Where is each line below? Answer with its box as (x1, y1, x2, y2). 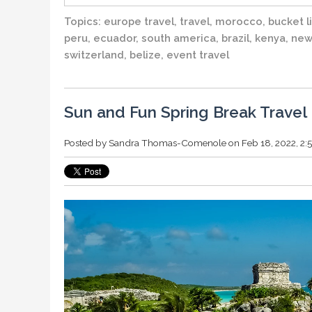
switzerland (64, 48, 124, 61)
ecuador (93, 31, 136, 44)
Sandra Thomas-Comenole (109, 136, 226, 148)
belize (130, 48, 161, 61)
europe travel (104, 15, 174, 27)
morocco (215, 15, 263, 27)
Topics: (64, 15, 104, 27)
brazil (221, 31, 249, 44)
